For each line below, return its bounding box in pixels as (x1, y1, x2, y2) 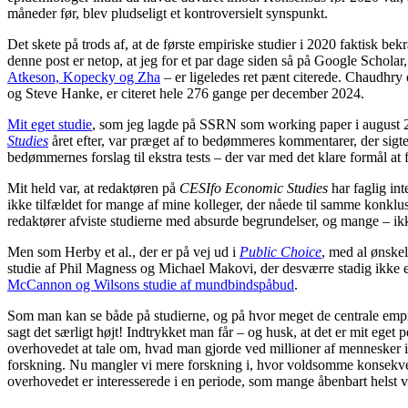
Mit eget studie (7, 117, 92, 133)
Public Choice (240, 244, 321, 260)
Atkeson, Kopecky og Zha (7, 69, 160, 86)
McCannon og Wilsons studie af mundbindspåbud (7, 277, 294, 293)
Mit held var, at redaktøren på (7, 180, 179, 197)
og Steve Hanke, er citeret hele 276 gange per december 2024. (7, 86, 364, 102)
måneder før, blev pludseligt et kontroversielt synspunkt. (7, 5, 328, 22)
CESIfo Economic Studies (179, 180, 328, 197)
